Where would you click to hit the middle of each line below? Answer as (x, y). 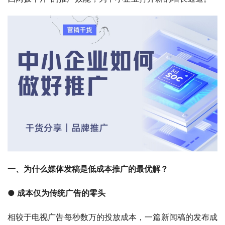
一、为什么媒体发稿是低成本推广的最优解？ (88, 168)
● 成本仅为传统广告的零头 (57, 193)
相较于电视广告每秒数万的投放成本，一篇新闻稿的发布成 (113, 217)
